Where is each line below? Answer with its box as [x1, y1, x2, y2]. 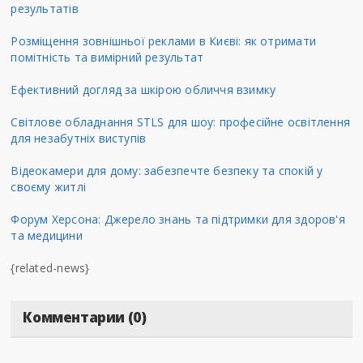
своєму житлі [11, 178, 86, 194]
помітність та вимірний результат [11, 49, 204, 65]
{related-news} [11, 259, 90, 275]
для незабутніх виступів [11, 130, 147, 146]
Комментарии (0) [23, 307, 147, 327]
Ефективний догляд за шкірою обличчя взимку [11, 81, 276, 97]
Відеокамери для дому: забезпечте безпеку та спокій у [11, 162, 323, 178]
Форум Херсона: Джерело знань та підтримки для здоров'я [11, 211, 345, 227]
